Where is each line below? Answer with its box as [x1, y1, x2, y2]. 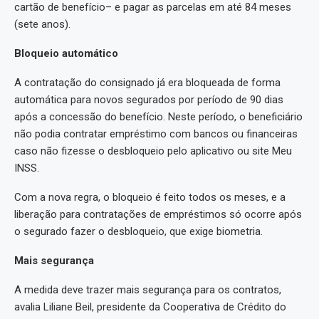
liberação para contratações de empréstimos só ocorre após [14, 207, 302, 221]
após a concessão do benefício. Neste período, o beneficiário [14, 110, 303, 123]
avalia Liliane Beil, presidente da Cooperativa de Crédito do [14, 300, 286, 313]
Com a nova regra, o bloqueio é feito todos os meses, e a [14, 190, 286, 204]
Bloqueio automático [14, 46, 118, 60]
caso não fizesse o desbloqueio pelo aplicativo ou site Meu [14, 144, 292, 157]
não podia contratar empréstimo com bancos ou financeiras [14, 127, 298, 140]
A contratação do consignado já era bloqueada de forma [14, 75, 281, 89]
